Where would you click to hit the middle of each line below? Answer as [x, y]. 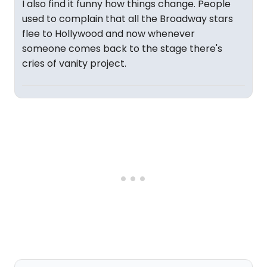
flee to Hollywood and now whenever [108, 34]
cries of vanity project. [74, 63]
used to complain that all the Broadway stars [128, 19]
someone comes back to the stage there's [122, 49]
